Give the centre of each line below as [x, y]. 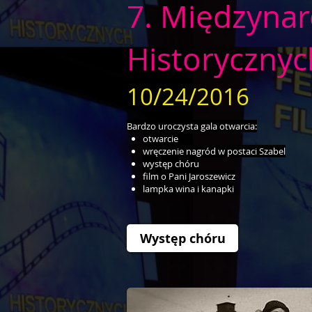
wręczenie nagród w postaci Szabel [214, 151]
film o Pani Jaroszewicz [189, 177]
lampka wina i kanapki [189, 189]
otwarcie [161, 139]
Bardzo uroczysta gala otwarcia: [192, 126]
